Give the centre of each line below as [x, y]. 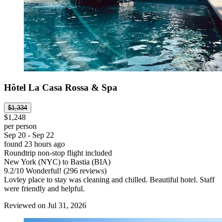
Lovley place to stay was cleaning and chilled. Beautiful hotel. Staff [109, 180]
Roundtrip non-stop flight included [58, 153]
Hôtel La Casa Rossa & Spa [61, 88]
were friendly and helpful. [44, 189]
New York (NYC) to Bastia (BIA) [57, 162]
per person [20, 126]
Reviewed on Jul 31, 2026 [45, 206]
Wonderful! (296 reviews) [65, 171]
